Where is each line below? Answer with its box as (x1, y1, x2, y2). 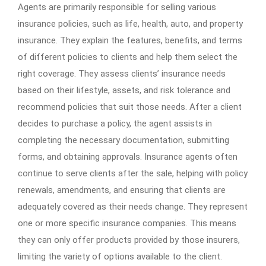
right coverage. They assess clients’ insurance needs (18, 68, 226, 79)
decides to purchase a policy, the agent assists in (18, 118, 212, 129)
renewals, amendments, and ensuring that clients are (18, 184, 226, 195)
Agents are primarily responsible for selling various (18, 1, 216, 12)
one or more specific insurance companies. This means (18, 217, 236, 229)
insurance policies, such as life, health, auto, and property (18, 18, 243, 29)
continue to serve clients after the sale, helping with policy (18, 167, 248, 179)
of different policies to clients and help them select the (18, 51, 237, 62)
